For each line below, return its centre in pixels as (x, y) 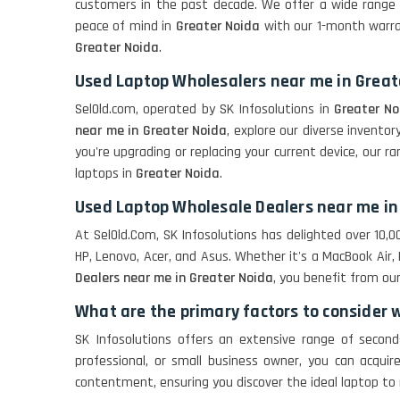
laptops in (105, 174)
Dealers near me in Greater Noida (174, 279)
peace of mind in (125, 27)
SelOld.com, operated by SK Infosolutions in (204, 110)
